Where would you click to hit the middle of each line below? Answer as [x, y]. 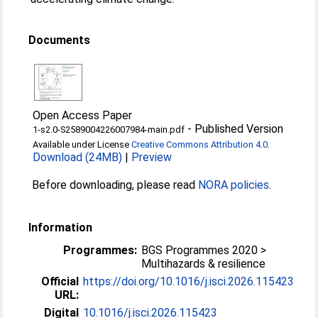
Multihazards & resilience [204, 264]
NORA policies [234, 185]
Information [61, 227]
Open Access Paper [83, 115]
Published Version [239, 129]
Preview [152, 157]
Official [60, 281]
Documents [60, 40]
